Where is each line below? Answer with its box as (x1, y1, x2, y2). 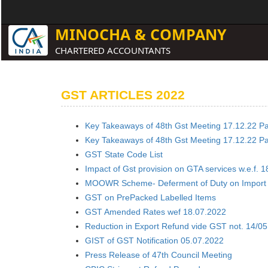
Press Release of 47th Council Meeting (85, 250, 232, 260)
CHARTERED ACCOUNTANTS (55, 44, 171, 56)
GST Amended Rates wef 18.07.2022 (85, 207, 226, 217)
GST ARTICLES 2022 (61, 88, 185, 102)
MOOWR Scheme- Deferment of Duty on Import (85, 178, 266, 188)
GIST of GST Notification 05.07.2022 (85, 236, 224, 245)
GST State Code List (85, 150, 163, 159)
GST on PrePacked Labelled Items (85, 193, 216, 202)
